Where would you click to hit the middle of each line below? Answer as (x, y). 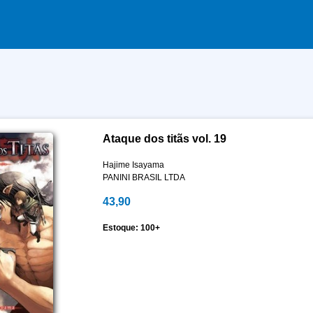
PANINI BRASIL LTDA (144, 177)
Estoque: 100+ (131, 228)
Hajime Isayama (133, 165)
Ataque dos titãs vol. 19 (164, 139)
